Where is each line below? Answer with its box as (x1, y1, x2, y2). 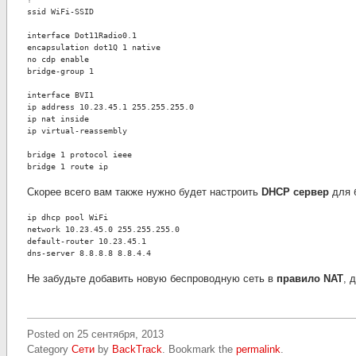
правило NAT (277, 273, 343, 284)
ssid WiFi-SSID (27, 6, 94, 16)
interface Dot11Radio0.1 (27, 30, 137, 40)
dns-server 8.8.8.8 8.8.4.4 (27, 248, 151, 257)
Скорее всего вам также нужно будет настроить (27, 186, 261, 198)
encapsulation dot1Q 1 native (27, 42, 161, 52)
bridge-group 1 (27, 66, 94, 75)
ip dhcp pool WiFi (27, 212, 108, 222)
